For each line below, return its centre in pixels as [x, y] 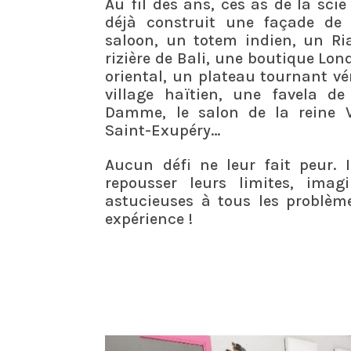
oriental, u [144, 76]
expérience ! [149, 218]
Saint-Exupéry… [163, 130]
